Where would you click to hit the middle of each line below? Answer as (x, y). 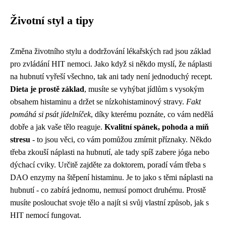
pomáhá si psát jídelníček (50, 114)
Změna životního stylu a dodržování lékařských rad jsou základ (110, 51)
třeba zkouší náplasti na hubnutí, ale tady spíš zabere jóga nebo (110, 152)
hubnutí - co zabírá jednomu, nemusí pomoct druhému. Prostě (108, 190)
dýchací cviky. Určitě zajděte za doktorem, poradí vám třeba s (108, 165)
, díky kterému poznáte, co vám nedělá (152, 114)
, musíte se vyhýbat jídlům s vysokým (144, 89)
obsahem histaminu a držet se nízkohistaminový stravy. (98, 102)
